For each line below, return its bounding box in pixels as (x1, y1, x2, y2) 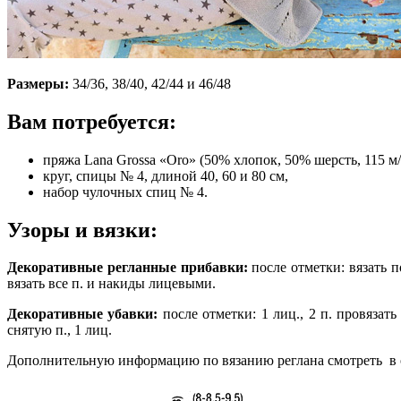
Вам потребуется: (7, 109, 176, 133)
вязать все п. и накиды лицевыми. (7, 276, 216, 292)
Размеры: (7, 75, 69, 91)
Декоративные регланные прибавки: (7, 260, 248, 276)
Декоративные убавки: (7, 306, 158, 322)
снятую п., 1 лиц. (7, 322, 112, 338)
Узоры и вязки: (7, 218, 158, 242)
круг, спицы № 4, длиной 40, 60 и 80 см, (43, 167, 288, 183)
